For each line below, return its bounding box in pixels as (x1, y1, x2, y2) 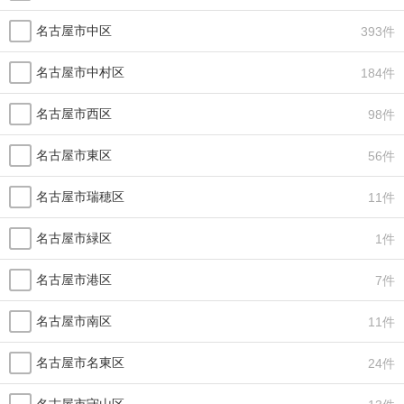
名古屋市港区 (36, 272, 112, 287)
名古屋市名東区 (36, 355, 124, 370)
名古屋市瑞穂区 (36, 189, 124, 204)
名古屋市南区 (36, 314, 112, 328)
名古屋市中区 (36, 23, 112, 38)
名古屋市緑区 (36, 231, 112, 245)
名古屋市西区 (36, 106, 112, 121)
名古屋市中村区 (36, 65, 124, 79)
